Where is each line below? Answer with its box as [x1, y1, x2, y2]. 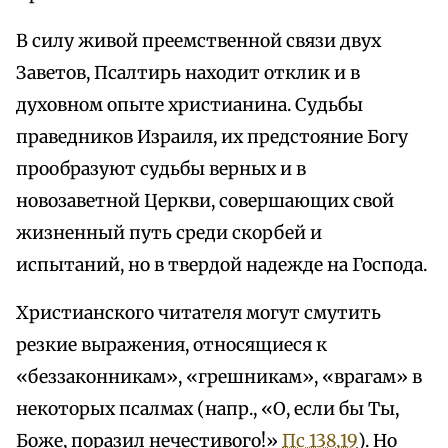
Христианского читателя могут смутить [16, 302, 381, 325]
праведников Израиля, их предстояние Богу [16, 126, 408, 149]
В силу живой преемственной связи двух [16, 30, 381, 53]
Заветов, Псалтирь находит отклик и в [16, 62, 360, 85]
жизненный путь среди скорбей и [16, 222, 322, 245]
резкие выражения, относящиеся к [16, 334, 327, 357]
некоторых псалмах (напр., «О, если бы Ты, [16, 398, 399, 421]
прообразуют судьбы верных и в [16, 158, 306, 181]
